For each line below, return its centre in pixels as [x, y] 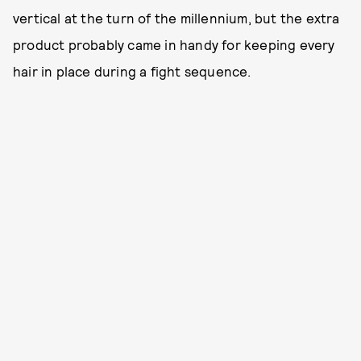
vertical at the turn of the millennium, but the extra [176, 17]
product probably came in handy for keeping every [174, 44]
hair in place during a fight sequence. [132, 71]
